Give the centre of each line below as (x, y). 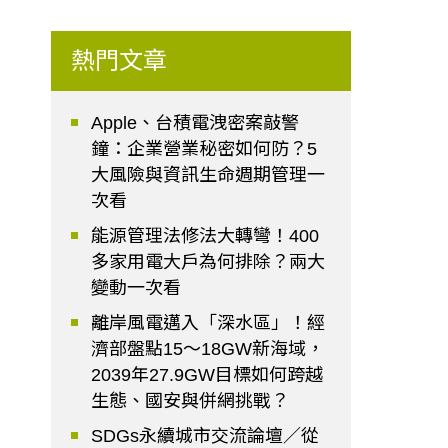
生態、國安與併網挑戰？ (190, 401)
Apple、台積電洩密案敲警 (195, 123)
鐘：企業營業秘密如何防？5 (204, 149)
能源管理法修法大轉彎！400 (205, 236)
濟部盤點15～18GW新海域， (208, 349)
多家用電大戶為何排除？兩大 (208, 262)
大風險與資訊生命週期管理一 (208, 175)
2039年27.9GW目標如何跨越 (207, 375)
